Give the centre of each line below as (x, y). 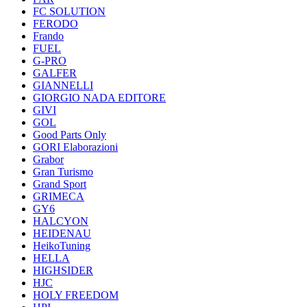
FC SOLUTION (69, 11)
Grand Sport (60, 184)
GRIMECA (59, 196)
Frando (48, 36)
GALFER (55, 73)
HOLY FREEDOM (76, 295)
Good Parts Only (70, 135)
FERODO (56, 24)
